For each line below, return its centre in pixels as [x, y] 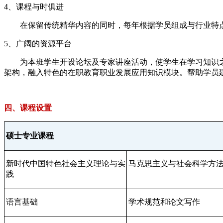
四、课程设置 [28, 108]
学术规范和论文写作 [164, 202]
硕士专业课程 [30, 135]
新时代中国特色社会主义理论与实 [65, 163]
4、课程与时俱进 [34, 6]
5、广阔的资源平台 [38, 43]
